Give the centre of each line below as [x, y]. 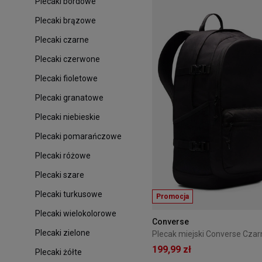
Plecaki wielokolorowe [76, 213]
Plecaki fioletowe [66, 78]
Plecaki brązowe [65, 20]
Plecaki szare [60, 175]
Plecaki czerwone [68, 59]
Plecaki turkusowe [69, 194]
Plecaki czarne [62, 39]
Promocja [173, 197]
